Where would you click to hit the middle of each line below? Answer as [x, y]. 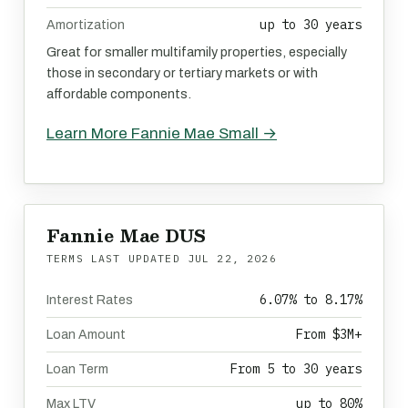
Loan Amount [86, 335]
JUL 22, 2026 [232, 258]
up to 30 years [311, 25]
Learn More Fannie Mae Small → [162, 133]
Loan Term [77, 369]
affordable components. [119, 94]
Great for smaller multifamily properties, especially [197, 52]
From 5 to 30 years [296, 369]
